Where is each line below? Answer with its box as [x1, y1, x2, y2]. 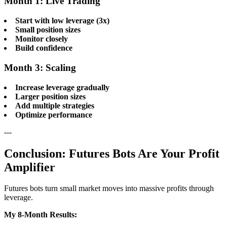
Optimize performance [15, 110, 92, 119]
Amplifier [4, 160, 55, 174]
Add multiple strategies [15, 101, 94, 110]
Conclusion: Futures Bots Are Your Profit [4, 146, 219, 160]
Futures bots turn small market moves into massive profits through [4, 184, 214, 193]
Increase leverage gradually [15, 83, 109, 92]
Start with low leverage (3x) [15, 16, 109, 25]
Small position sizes [15, 25, 81, 34]
